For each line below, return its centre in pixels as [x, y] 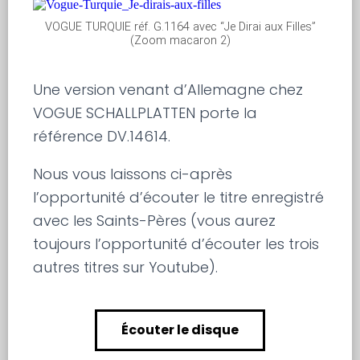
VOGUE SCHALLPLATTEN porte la [145, 113]
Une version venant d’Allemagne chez [168, 90]
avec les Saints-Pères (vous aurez [155, 221]
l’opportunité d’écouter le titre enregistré [179, 198]
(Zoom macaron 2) [180, 41]
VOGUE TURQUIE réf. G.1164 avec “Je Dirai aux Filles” [180, 27]
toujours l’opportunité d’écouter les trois [176, 244]
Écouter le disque [180, 330]
